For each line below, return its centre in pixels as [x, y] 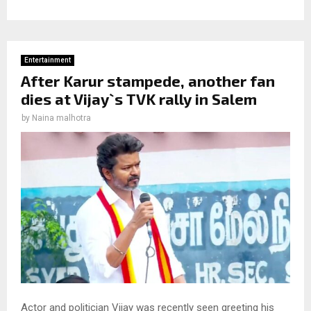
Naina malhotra [61, 118]
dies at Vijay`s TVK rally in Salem [139, 98]
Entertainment [48, 60]
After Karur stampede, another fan [148, 80]
